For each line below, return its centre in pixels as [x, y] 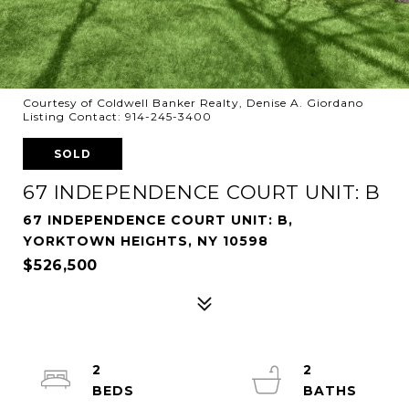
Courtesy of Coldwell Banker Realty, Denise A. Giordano [193, 103]
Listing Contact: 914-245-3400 [119, 116]
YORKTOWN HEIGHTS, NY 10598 [146, 241]
